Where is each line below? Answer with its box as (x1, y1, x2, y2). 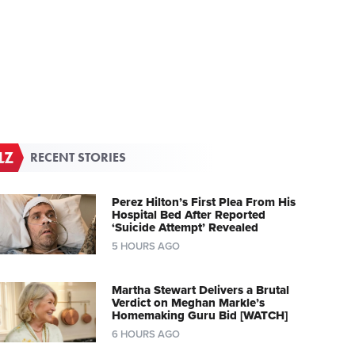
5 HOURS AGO (111, 240, 180, 254)
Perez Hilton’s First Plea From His (111, 195, 296, 210)
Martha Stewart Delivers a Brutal (111, 283, 289, 298)
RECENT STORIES (30, 149, 127, 166)
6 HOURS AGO (111, 328, 180, 342)
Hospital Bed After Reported (111, 208, 265, 223)
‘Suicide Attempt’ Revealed (111, 220, 258, 235)
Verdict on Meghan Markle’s (111, 296, 265, 311)
